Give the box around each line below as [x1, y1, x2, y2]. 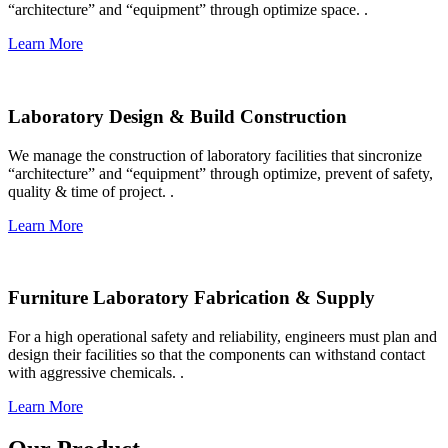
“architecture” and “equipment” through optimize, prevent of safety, [8, 164, 433, 182]
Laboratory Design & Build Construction [8, 106, 347, 128]
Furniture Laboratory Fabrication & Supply [8, 287, 375, 309]
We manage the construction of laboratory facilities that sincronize [8, 146, 422, 164]
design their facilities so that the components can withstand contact [8, 346, 425, 364]
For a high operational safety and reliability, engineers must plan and [8, 328, 437, 346]
